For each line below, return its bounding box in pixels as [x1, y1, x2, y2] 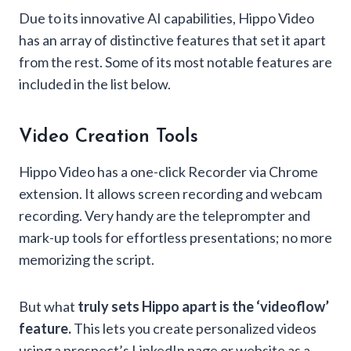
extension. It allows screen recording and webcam [19, 185, 322, 203]
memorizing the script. [19, 251, 154, 269]
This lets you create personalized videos [74, 320, 317, 338]
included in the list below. [19, 75, 171, 93]
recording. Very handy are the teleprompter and [19, 207, 310, 225]
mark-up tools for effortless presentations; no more [19, 229, 332, 247]
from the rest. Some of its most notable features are [19, 53, 332, 71]
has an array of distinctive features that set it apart [19, 31, 326, 49]
